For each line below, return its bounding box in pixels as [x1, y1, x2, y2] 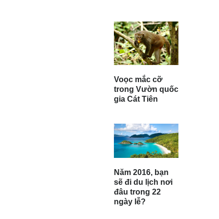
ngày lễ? [114, 197, 146, 206]
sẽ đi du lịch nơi [114, 178, 173, 187]
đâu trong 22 [114, 188, 161, 197]
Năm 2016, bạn [114, 168, 169, 177]
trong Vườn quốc [114, 85, 178, 93]
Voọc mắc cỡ [114, 75, 162, 84]
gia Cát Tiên [114, 94, 158, 103]
